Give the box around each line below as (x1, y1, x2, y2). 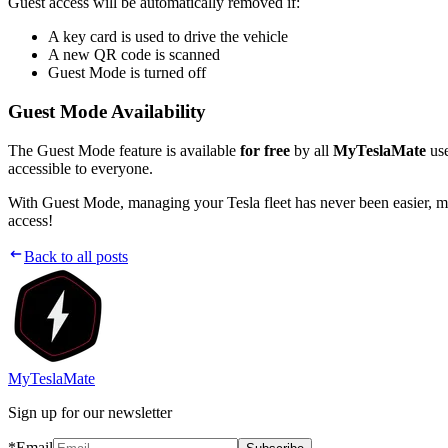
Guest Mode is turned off (48, 64, 206, 82)
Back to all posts (24, 247, 128, 265)
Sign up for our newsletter (8, 403, 172, 421)
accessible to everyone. (8, 159, 153, 177)
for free (240, 141, 290, 159)
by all (290, 141, 333, 159)
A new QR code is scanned (48, 46, 220, 64)
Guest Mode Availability (8, 100, 206, 122)
